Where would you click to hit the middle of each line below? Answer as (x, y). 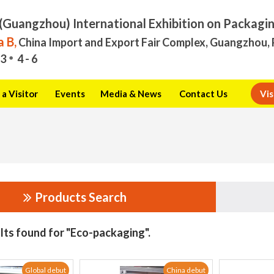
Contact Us (203, 94)
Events (70, 94)
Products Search (80, 197)
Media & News (131, 94)
